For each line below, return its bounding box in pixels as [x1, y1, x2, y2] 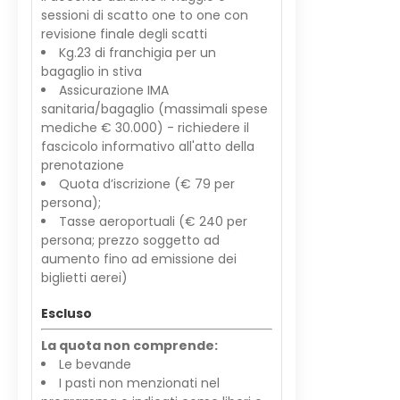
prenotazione [41, 156, 124, 174]
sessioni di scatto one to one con [41, 6, 248, 24]
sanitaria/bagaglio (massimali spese [41, 100, 268, 118]
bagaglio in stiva [41, 62, 142, 80]
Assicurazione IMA [59, 81, 169, 99]
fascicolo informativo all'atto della [41, 137, 254, 155]
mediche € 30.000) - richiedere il [41, 119, 249, 137]
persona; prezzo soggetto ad [41, 231, 220, 249]
